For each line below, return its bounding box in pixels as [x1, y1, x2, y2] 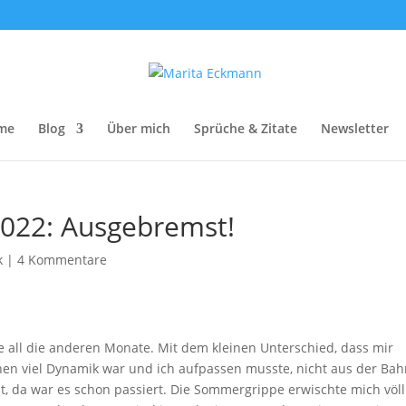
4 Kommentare [17, 251, 108, 268]
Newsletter [321, 120, 389, 137]
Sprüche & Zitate [194, 120, 297, 137]
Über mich [107, 120, 170, 137]
